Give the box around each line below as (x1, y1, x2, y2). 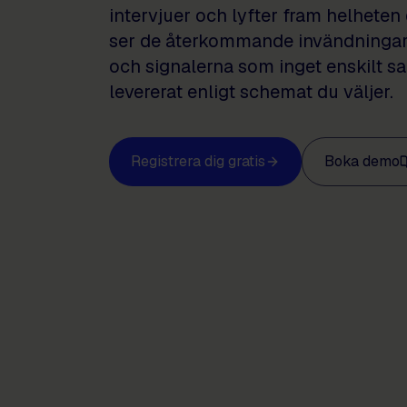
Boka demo (324, 151, 400, 171)
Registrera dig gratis (131, 151, 265, 171)
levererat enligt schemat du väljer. (109, 79, 393, 104)
